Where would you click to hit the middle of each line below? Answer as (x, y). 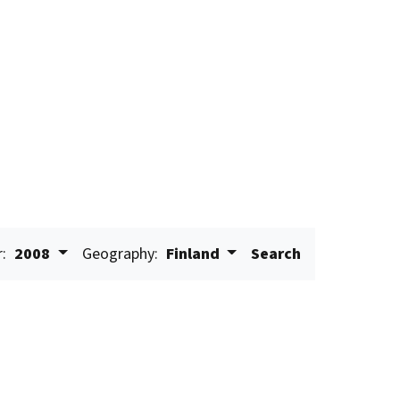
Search (276, 254)
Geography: (120, 254)
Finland (192, 254)
